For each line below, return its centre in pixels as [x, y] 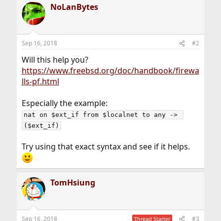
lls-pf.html [40, 81]
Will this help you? [55, 60]
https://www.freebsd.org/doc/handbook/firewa [110, 71]
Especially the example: [64, 103]
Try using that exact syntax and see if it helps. [106, 147]
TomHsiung [73, 183]
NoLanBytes [74, 7]
